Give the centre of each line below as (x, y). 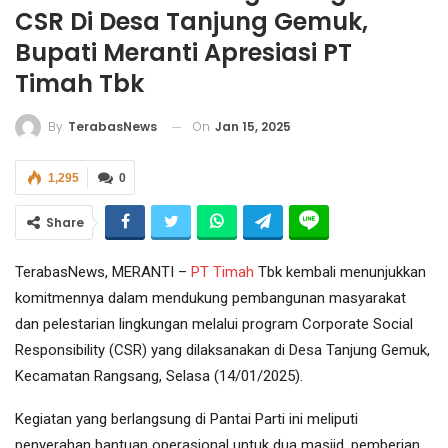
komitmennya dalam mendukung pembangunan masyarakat (210, 298)
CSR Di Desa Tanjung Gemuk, (191, 21)
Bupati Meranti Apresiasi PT (183, 52)
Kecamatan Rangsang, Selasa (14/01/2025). (159, 376)
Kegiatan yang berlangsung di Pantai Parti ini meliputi (186, 419)
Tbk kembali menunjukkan (342, 272)
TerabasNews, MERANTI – (103, 272)
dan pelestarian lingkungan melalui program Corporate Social (214, 324)
